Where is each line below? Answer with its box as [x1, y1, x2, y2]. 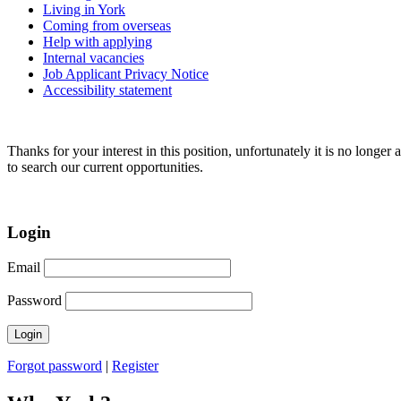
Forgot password [7, 358, 102, 374]
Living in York [43, 2, 125, 17]
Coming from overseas [43, 18, 171, 33]
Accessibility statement [43, 82, 172, 98]
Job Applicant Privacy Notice [43, 66, 209, 81]
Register [112, 358, 158, 374]
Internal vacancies [43, 50, 144, 65]
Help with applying [43, 34, 152, 49]
